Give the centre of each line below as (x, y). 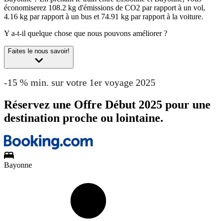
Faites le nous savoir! (39, 51)
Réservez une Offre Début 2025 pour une (107, 104)
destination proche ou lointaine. (84, 118)
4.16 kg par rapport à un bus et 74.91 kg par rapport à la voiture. (104, 17)
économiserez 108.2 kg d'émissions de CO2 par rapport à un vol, (105, 8)
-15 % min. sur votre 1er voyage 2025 (80, 82)
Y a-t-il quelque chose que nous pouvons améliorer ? (86, 34)
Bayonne (18, 165)
